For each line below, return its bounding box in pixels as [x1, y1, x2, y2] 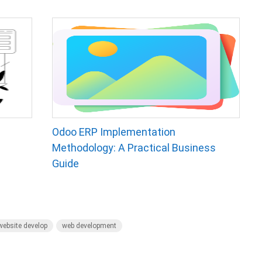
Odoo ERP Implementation [51, 126, 175, 138]
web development [62, 222, 116, 230]
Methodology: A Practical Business [51, 142, 216, 154]
